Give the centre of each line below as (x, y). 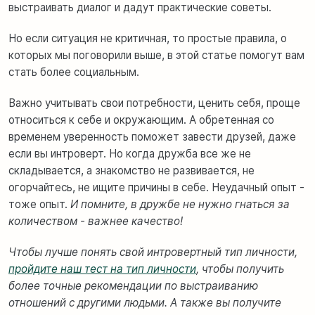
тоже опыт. (39, 204)
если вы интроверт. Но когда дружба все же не (130, 153)
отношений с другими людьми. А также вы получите (145, 302)
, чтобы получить (240, 269)
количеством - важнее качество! (96, 221)
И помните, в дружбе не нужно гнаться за (180, 204)
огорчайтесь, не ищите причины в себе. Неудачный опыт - (156, 187)
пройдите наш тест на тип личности (102, 269)
